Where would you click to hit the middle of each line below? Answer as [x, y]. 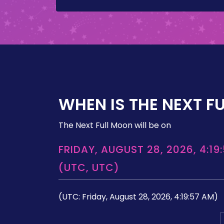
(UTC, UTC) [89, 167]
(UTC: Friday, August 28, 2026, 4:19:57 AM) [138, 197]
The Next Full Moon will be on [115, 125]
